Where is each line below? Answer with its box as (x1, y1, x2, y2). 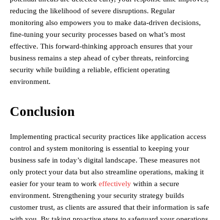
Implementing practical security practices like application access (10, 133, 206, 141)
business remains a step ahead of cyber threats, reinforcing (10, 54, 189, 62)
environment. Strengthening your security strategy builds (10, 192, 184, 200)
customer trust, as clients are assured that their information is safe (10, 203, 209, 212)
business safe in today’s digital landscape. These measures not (10, 156, 200, 165)
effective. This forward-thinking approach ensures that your (10, 42, 192, 51)
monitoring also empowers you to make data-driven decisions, (10, 19, 201, 27)
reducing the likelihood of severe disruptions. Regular (10, 7, 175, 15)
